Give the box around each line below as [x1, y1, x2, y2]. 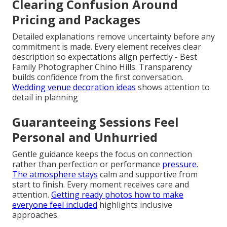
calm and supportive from [98, 168, 198, 180]
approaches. [12, 209, 59, 220]
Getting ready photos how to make [51, 188, 183, 200]
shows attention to [136, 81, 210, 93]
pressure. [162, 158, 198, 170]
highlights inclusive [97, 199, 172, 210]
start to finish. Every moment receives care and [12, 178, 189, 190]
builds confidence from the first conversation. [12, 71, 183, 83]
